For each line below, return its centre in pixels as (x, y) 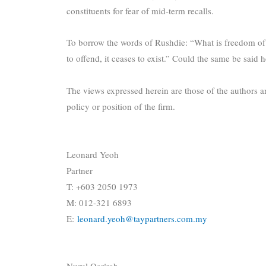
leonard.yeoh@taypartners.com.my (142, 218)
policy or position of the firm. (121, 106)
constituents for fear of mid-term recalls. (140, 11)
